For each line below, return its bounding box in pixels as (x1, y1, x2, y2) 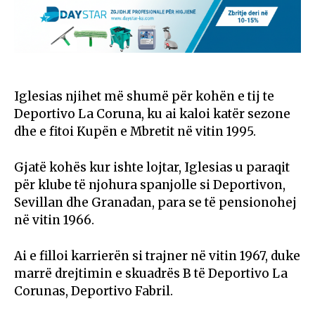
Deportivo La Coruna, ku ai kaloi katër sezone (14, 105, 290, 122)
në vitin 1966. (14, 212, 94, 228)
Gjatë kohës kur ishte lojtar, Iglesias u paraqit (14, 159, 290, 175)
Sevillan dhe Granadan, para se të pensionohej (14, 194, 297, 210)
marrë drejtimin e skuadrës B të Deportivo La (14, 265, 288, 281)
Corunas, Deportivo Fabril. (14, 283, 173, 299)
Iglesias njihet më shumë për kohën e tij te (14, 88, 274, 104)
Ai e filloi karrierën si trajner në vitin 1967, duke (14, 247, 300, 264)
